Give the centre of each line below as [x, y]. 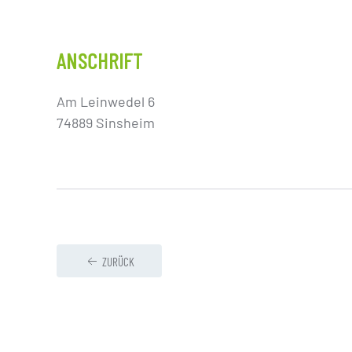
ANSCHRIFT [100, 60]
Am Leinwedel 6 [106, 101]
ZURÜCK [118, 262]
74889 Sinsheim [106, 123]
